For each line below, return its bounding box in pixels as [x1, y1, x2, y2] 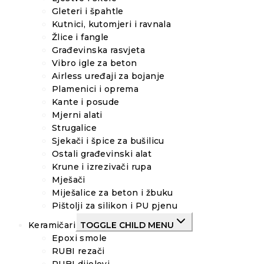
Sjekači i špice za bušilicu [52, 135, 164, 146]
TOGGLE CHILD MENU [80, 219, 174, 230]
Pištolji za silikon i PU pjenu [52, 200, 177, 211]
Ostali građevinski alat [52, 148, 152, 159]
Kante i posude [52, 96, 120, 107]
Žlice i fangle [52, 31, 109, 42]
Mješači [52, 174, 85, 185]
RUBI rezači [52, 245, 105, 256]
